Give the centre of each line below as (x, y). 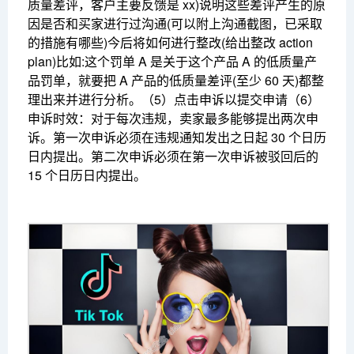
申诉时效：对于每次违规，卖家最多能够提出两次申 (173, 119)
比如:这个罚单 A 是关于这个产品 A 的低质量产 (186, 62)
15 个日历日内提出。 (87, 175)
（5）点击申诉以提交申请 (215, 100)
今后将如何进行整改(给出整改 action (210, 43)
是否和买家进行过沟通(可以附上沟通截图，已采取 (181, 24)
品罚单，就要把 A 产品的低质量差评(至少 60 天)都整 (176, 81)
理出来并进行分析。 (85, 100)
